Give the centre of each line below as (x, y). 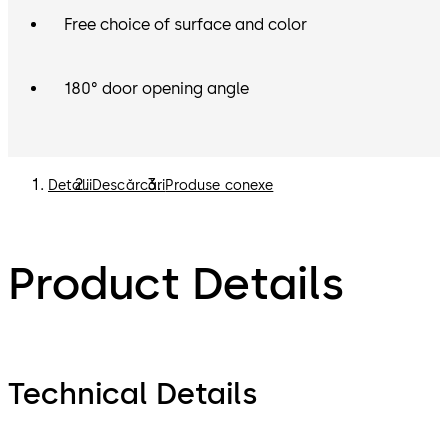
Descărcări (128, 186)
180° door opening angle (156, 89)
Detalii (70, 186)
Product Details (176, 282)
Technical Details (132, 393)
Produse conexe (219, 186)
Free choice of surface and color (185, 25)
